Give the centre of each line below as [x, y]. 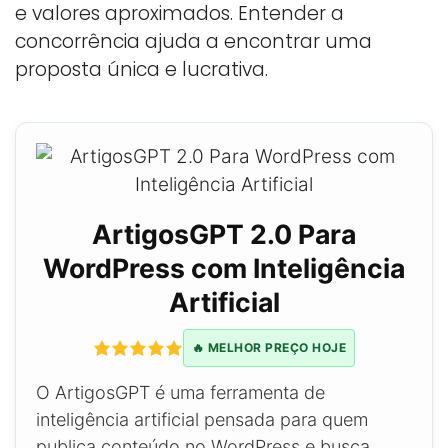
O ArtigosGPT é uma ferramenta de [180, 392]
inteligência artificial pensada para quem [202, 419]
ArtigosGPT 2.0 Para [224, 233]
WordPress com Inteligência [224, 267]
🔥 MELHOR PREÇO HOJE [269, 347]
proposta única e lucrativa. [141, 69]
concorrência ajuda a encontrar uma [193, 41]
